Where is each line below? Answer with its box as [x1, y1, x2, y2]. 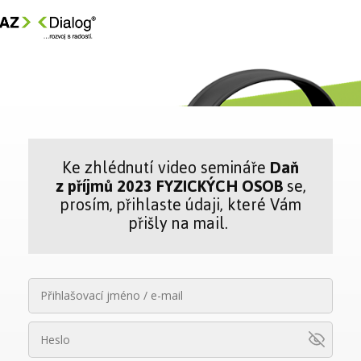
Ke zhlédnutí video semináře [62, 152, 266, 184]
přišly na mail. [129, 208, 232, 239]
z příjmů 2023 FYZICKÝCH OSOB [55, 171, 287, 202]
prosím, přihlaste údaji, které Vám [60, 189, 301, 221]
